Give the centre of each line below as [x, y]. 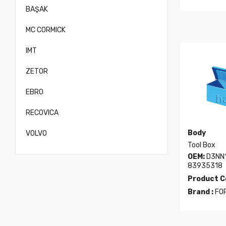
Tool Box [202, 145]
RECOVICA [42, 113]
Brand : [201, 192]
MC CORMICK [46, 30]
